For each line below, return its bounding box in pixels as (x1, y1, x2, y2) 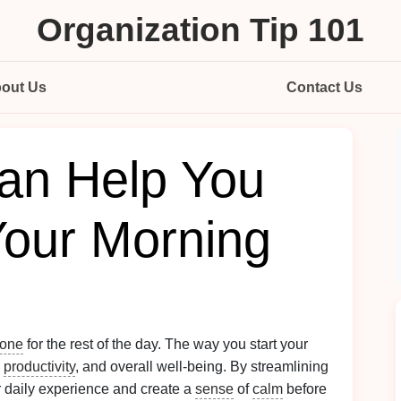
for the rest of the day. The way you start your (23, 337, 308, 352)
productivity (4, 359, 75, 374)
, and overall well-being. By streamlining (75, 359, 328, 374)
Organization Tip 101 (37, 12, 364, 48)
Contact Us (286, 80, 363, 95)
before (283, 381, 327, 397)
